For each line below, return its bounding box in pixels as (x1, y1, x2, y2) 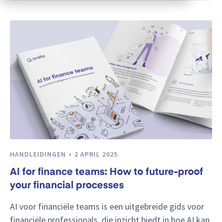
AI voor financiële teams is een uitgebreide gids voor (10, 200, 204, 212)
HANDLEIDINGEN (10, 150, 68, 159)
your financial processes (10, 181, 124, 191)
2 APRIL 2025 (74, 150, 118, 159)
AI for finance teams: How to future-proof (10, 167, 203, 178)
